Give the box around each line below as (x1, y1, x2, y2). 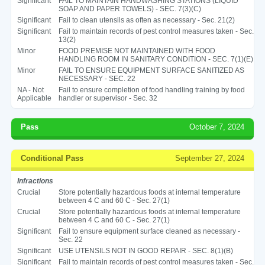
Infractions (17, 176, 53, 185)
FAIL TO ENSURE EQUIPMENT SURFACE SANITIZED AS (58, 66, 244, 75)
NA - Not (17, 85, 44, 94)
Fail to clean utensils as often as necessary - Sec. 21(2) (58, 15, 235, 24)
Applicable (17, 93, 51, 102)
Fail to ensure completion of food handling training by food (58, 85, 245, 94)
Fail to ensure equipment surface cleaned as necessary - (58, 227, 240, 235)
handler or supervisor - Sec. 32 (58, 93, 157, 102)
